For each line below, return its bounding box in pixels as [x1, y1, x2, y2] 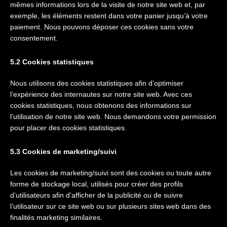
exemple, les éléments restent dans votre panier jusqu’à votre [10, 12, 208, 20]
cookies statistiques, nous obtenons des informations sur [10, 101, 192, 109]
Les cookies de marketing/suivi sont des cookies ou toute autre [10, 169, 211, 177]
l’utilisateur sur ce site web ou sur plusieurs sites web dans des [10, 202, 211, 210]
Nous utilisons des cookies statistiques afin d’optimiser [10, 79, 183, 87]
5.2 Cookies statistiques [10, 58, 94, 66]
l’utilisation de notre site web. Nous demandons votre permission [10, 112, 216, 121]
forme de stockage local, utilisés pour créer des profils [10, 180, 183, 188]
